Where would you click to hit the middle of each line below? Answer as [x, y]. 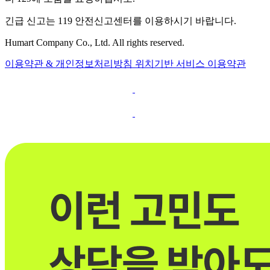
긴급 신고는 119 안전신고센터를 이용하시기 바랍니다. [121, 21]
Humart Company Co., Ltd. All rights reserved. [95, 43]
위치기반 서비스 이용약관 [190, 64]
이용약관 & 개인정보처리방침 [70, 64]
